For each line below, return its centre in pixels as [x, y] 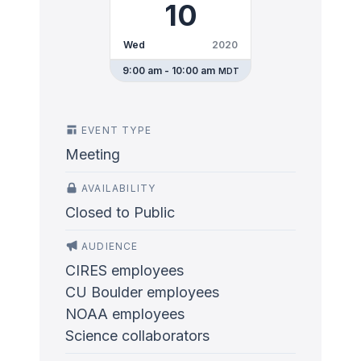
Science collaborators [137, 336]
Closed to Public [120, 212]
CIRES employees [124, 270]
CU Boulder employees [142, 292]
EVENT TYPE [116, 130]
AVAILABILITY [119, 188]
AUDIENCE [110, 246]
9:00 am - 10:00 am [168, 71]
